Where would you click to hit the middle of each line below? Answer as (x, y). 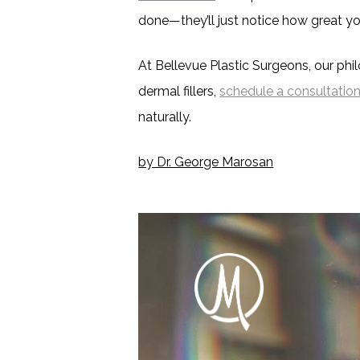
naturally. (165, 117)
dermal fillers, (179, 91)
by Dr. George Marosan (206, 162)
